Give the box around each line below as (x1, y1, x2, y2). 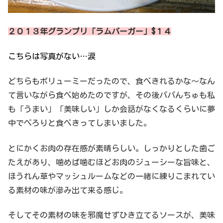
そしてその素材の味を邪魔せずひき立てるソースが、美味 (8, 211, 215, 220)
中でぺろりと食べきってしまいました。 (8, 119, 151, 127)
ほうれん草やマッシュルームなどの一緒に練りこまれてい (8, 172, 215, 180)
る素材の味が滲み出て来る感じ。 (8, 186, 127, 194)
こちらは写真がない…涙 (8, 52, 96, 60)
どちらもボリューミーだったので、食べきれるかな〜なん (8, 77, 215, 86)
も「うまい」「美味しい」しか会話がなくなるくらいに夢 (8, 105, 215, 113)
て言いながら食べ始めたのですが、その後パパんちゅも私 (8, 91, 215, 100)
